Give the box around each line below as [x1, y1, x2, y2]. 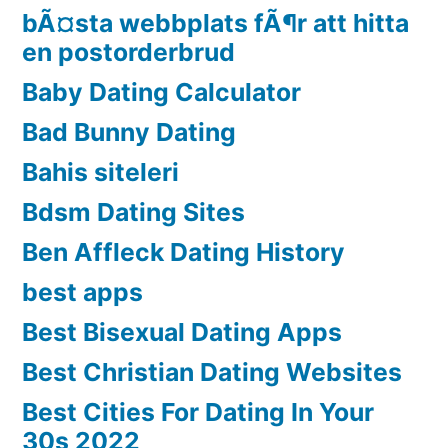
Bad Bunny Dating [22, 116, 236, 147]
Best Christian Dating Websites [22, 356, 402, 387]
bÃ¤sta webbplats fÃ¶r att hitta [22, 7, 409, 38]
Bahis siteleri [22, 156, 179, 187]
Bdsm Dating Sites [22, 196, 245, 227]
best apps [22, 276, 143, 307]
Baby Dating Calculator [22, 76, 301, 107]
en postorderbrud [22, 36, 235, 67]
